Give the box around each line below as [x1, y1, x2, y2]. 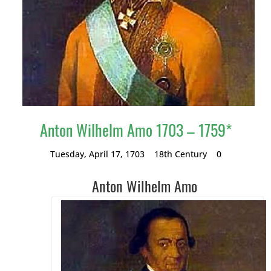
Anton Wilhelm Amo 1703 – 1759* [39, 118, 232, 142]
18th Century [154, 148, 207, 160]
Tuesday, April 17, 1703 [50, 148, 145, 160]
